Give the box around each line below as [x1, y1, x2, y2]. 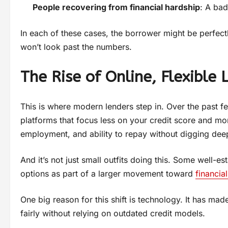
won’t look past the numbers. [20, 42, 132, 52]
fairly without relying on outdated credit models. [20, 208, 205, 219]
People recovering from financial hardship [33, 2, 200, 13]
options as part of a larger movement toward [20, 168, 195, 179]
